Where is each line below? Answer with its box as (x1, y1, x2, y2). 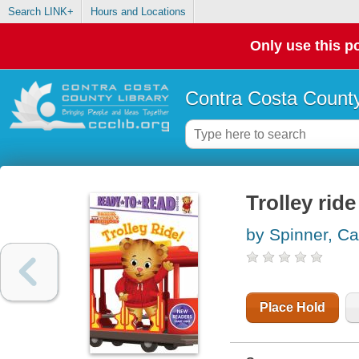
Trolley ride (245, 192, 356, 215)
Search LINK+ (7, 6, 74, 18)
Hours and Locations (90, 6, 186, 18)
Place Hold (259, 301, 325, 315)
